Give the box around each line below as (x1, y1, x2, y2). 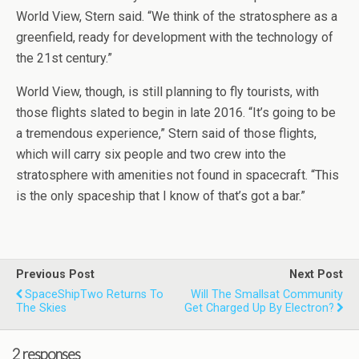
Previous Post (16, 268, 95, 282)
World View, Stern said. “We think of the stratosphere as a (16, 9, 337, 25)
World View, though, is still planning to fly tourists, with (16, 84, 319, 100)
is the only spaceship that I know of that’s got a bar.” (16, 188, 305, 204)
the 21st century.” (16, 50, 112, 67)
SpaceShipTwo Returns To (25, 288, 163, 302)
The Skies (16, 301, 67, 316)
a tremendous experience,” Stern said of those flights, (16, 126, 317, 142)
